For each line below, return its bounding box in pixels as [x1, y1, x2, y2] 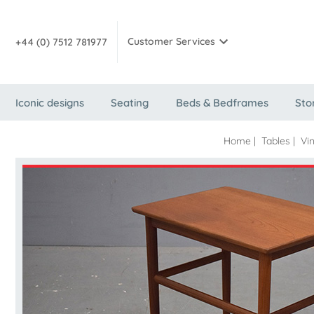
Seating [111, 96, 149, 109]
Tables [261, 135, 290, 147]
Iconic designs [15, 96, 84, 109]
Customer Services [128, 35, 215, 48]
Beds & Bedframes [175, 96, 268, 109]
